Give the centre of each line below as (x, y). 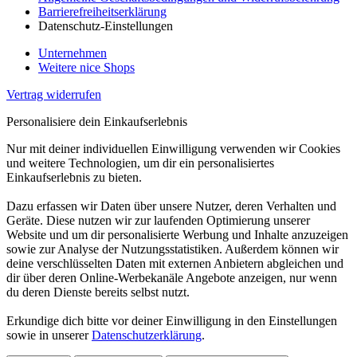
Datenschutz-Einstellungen (106, 25)
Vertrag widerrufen (54, 94)
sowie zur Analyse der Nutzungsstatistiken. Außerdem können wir (173, 249)
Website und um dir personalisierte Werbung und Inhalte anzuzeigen (177, 234)
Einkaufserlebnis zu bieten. (74, 177)
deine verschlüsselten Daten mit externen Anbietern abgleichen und (175, 263)
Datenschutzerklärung (147, 335)
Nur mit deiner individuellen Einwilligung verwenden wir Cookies (173, 148)
